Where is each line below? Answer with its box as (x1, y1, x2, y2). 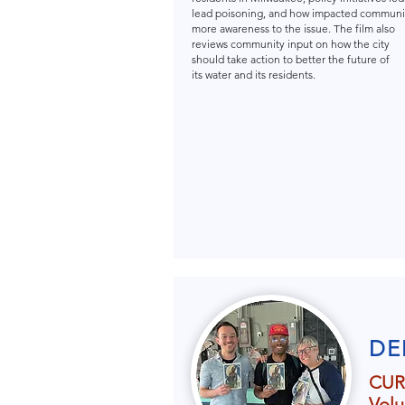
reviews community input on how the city (192, 37, 390, 51)
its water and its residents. (192, 68, 316, 81)
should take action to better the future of (192, 52, 392, 66)
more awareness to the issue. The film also (192, 22, 400, 35)
